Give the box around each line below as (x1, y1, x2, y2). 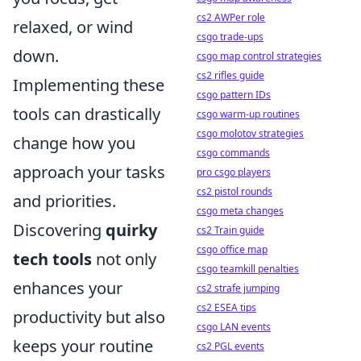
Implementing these (13, 74, 164, 96)
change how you (13, 132, 135, 154)
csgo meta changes (197, 204, 284, 218)
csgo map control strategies (197, 49, 322, 63)
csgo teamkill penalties (197, 262, 299, 276)
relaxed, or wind (13, 16, 133, 38)
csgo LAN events (197, 320, 271, 334)
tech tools (13, 248, 92, 270)
